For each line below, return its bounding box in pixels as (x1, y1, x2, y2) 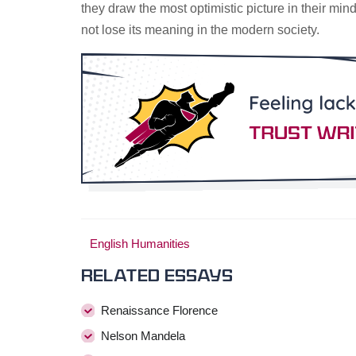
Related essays (81, 269, 233, 286)
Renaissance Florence (101, 304, 218, 318)
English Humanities (90, 237, 191, 251)
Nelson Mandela (101, 329, 185, 343)
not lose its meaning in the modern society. (81, 23, 319, 37)
